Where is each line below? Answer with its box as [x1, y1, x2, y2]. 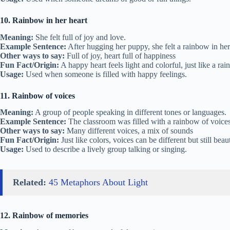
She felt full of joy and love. [33, 32, 126, 42]
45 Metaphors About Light [49, 177, 148, 188]
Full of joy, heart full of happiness [65, 51, 176, 60]
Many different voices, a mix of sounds [65, 126, 193, 136]
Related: [13, 177, 46, 188]
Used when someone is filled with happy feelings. [24, 69, 187, 79]
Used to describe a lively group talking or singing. [24, 145, 187, 154]
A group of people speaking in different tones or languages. [33, 108, 226, 117]
